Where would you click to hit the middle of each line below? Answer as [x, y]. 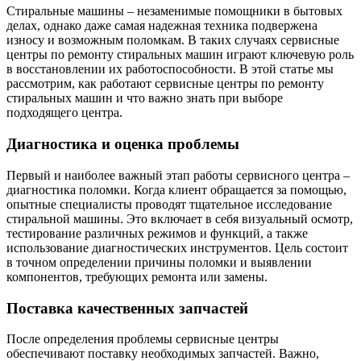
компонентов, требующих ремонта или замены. [137, 276]
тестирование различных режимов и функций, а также [157, 233]
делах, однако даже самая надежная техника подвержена [162, 26]
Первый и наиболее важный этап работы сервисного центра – [178, 175]
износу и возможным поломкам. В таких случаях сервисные [173, 40]
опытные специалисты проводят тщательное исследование [169, 204]
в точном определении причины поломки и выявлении [159, 262]
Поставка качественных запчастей [127, 308]
